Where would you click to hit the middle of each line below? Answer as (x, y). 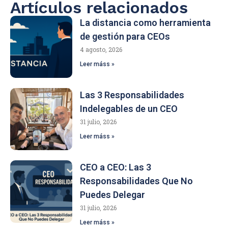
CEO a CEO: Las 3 (116, 167)
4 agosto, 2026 (101, 49)
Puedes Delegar (113, 195)
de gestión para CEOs (125, 36)
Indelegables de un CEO (129, 108)
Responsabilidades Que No (137, 181)
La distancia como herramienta (146, 22)
